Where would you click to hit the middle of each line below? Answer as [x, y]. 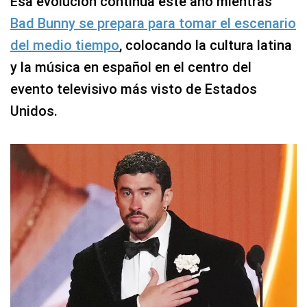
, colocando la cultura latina [206, 45]
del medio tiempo [65, 45]
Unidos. [34, 111]
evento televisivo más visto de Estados [134, 89]
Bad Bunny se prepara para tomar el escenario [153, 23]
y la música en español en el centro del [131, 67]
